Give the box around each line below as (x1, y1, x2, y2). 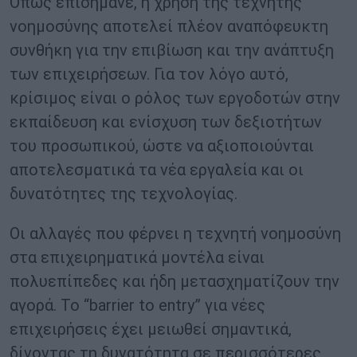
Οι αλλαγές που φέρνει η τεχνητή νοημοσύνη (10, 224, 341, 244)
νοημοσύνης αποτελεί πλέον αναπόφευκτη (10, 17, 328, 37)
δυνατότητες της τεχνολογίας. (10, 184, 237, 204)
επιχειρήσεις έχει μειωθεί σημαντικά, (10, 320, 292, 339)
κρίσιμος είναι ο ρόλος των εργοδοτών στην (10, 88, 340, 108)
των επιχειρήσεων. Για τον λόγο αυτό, (10, 65, 288, 84)
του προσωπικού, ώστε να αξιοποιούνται (10, 136, 314, 156)
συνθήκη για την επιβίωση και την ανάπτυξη (10, 41, 334, 61)
